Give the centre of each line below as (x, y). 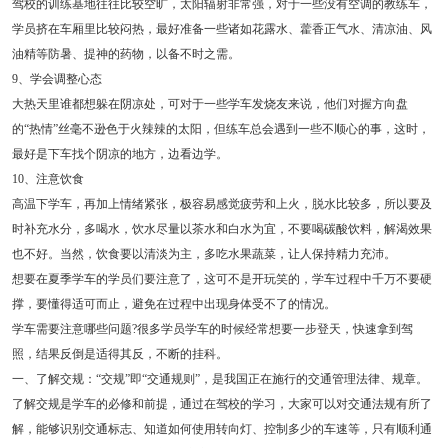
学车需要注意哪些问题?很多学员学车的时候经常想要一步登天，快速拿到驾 (212, 329)
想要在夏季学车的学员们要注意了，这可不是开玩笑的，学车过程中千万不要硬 (221, 279)
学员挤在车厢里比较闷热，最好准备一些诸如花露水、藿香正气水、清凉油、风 (221, 29)
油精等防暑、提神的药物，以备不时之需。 (125, 54)
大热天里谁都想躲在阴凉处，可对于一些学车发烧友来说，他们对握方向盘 (209, 104)
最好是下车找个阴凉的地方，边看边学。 (119, 154)
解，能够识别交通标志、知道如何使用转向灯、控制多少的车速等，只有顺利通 (221, 429)
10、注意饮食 (47, 179)
